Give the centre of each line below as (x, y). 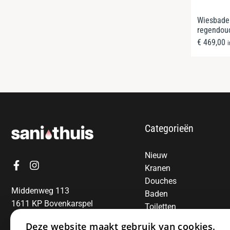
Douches (161, 181)
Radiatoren (165, 220)
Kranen (158, 168)
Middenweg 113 (40, 190)
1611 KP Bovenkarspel (52, 203)
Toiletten (160, 207)
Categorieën (169, 129)
